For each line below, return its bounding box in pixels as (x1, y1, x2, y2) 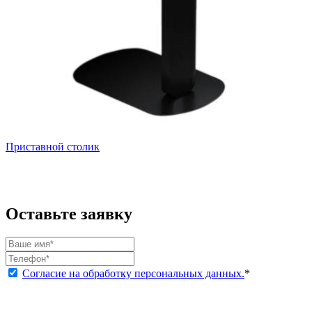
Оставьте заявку (6, 204, 132, 223)
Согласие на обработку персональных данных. (22, 267, 244, 280)
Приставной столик (6, 140, 100, 153)
